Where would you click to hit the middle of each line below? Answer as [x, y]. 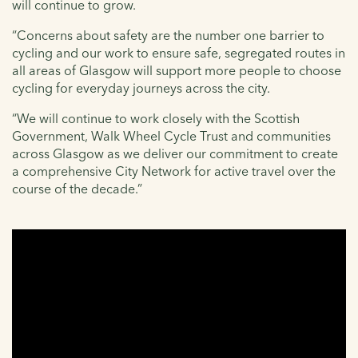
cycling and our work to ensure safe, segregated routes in [179, 52]
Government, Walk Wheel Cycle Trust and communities [171, 135]
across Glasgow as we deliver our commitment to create [175, 153]
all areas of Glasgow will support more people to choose [177, 70]
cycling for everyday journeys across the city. [141, 88]
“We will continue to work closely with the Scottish [156, 118]
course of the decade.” [77, 188]
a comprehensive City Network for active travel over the [174, 171]
